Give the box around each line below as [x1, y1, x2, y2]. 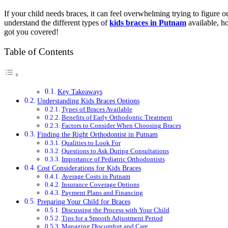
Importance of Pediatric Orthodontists [61, 155, 165, 163]
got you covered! [4, 27, 59, 36]
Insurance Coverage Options [61, 180, 139, 188]
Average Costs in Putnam [61, 172, 130, 180]
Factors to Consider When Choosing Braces [61, 121, 181, 129]
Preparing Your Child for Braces [37, 197, 130, 206]
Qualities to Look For [61, 138, 121, 147]
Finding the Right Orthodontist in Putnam [37, 130, 158, 138]
